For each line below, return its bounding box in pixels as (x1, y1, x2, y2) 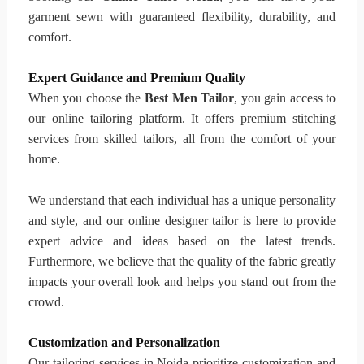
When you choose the (28, 91, 145, 106)
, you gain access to (234, 91, 336, 106)
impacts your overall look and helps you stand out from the (28, 274, 336, 288)
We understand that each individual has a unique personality (28, 193, 336, 207)
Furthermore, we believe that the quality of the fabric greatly (28, 253, 336, 268)
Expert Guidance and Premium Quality (28, 71, 245, 85)
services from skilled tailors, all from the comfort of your (28, 132, 336, 146)
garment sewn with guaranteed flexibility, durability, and (28, 9, 336, 24)
